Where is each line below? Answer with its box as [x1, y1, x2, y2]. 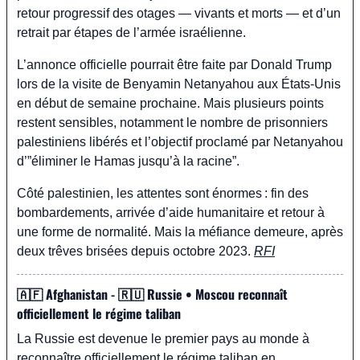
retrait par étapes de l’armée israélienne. [17, 25, 246, 39]
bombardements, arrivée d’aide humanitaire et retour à [17, 205, 325, 219]
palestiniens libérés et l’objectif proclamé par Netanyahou [17, 134, 343, 149]
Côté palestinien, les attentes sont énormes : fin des [17, 186, 309, 200]
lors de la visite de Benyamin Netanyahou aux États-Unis [17, 76, 341, 91]
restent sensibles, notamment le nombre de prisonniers [17, 115, 328, 129]
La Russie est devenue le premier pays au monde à [17, 331, 309, 346]
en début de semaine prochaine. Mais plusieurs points [17, 96, 324, 110]
